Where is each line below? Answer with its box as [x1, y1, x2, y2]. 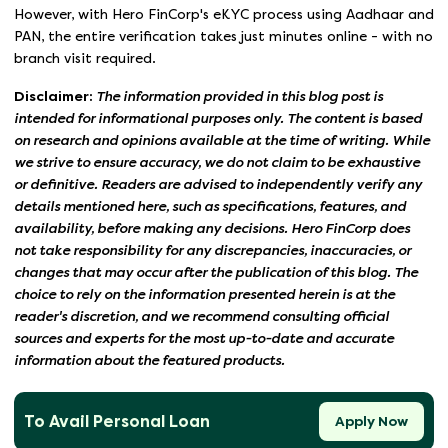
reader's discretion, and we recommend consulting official [14, 309, 389, 325]
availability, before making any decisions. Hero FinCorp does [14, 221, 410, 237]
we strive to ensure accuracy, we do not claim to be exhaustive [14, 155, 420, 171]
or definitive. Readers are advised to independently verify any [14, 177, 422, 193]
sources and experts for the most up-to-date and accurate [14, 331, 394, 347]
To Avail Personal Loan [24, 411, 210, 431]
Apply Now [335, 413, 408, 429]
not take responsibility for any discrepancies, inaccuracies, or [14, 243, 411, 259]
